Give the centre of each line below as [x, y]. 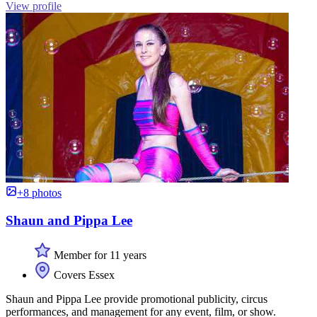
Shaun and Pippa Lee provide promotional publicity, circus [137, 299]
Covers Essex [83, 275]
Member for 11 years [99, 255]
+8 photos [39, 193]
